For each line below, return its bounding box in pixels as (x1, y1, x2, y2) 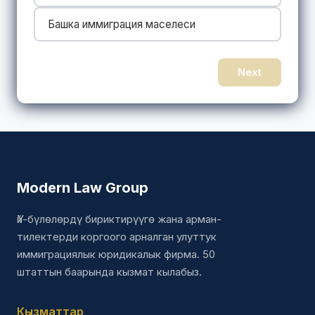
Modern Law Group (17, 179, 148, 196)
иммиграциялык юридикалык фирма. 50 (17, 247, 215, 261)
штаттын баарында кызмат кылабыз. (17, 264, 202, 278)
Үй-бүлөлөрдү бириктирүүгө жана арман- (17, 212, 221, 226)
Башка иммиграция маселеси (48, 17, 195, 31)
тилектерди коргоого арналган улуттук (17, 229, 217, 243)
